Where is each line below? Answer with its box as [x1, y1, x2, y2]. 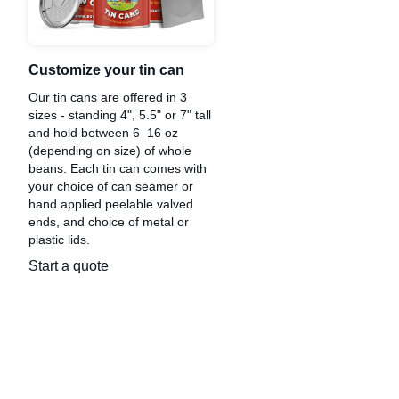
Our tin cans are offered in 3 [28, 90, 187, 105]
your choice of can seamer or [28, 179, 193, 194]
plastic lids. [28, 232, 90, 248]
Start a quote [28, 258, 109, 274]
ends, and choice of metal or [28, 215, 189, 230]
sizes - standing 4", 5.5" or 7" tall [28, 108, 211, 123]
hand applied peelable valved [28, 197, 193, 212]
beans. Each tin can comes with [28, 161, 207, 176]
